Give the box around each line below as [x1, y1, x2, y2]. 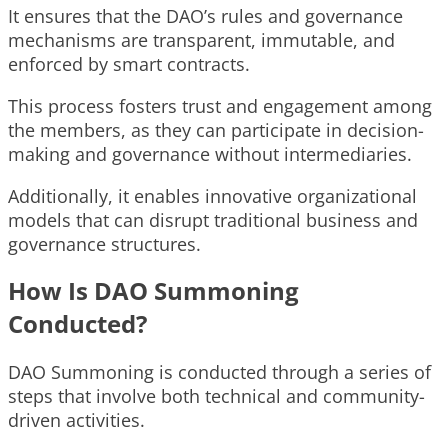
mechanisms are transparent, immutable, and [8, 28, 395, 53]
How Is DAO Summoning [8, 274, 299, 308]
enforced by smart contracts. [8, 52, 250, 77]
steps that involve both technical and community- [8, 384, 425, 409]
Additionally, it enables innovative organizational [8, 184, 417, 209]
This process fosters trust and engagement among [8, 94, 432, 119]
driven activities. [8, 408, 145, 433]
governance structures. [8, 232, 201, 257]
